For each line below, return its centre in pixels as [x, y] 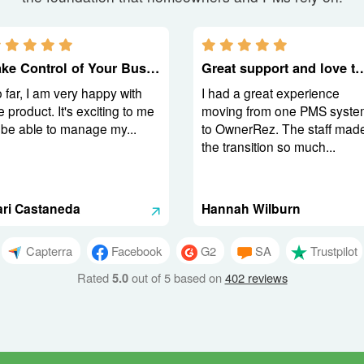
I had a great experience [270, 93]
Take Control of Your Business [153, 68]
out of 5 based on [176, 278]
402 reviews [256, 278]
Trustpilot [334, 251]
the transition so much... [268, 146]
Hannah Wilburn [251, 208]
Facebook [136, 251]
